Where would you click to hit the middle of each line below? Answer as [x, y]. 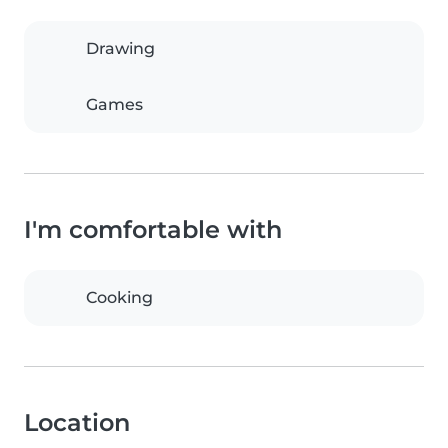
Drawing [120, 49]
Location [77, 423]
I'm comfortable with [153, 230]
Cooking [119, 298]
